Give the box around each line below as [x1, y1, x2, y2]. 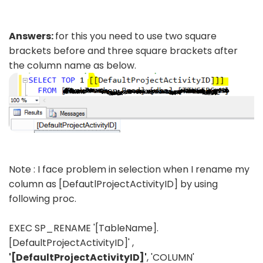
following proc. [9, 192, 76, 206]
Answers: [9, 29, 55, 43]
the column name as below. [9, 58, 136, 72]
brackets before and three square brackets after [9, 43, 238, 58]
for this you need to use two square [55, 29, 217, 43]
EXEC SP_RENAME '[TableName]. [9, 221, 159, 235]
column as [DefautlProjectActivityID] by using [9, 177, 218, 191]
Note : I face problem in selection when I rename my [9, 163, 249, 177]
